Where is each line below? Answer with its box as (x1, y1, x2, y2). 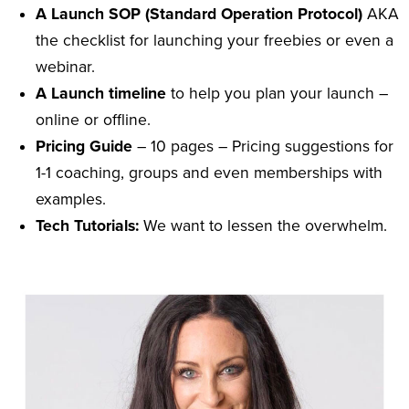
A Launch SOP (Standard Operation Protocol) (36, 4, 363, 24)
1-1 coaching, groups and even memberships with (36, 163, 383, 183)
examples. (36, 189, 107, 209)
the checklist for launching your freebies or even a (36, 30, 394, 50)
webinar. (36, 57, 96, 77)
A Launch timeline (36, 83, 167, 103)
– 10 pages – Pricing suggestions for (132, 136, 394, 156)
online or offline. (36, 110, 152, 130)
